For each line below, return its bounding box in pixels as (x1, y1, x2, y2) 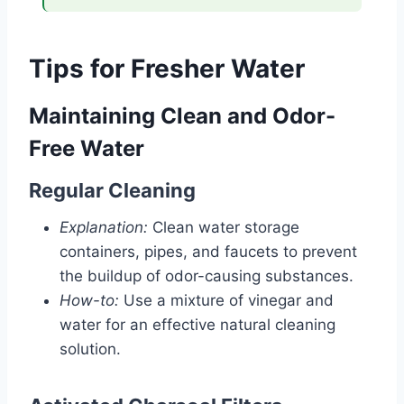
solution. (60, 340, 121, 359)
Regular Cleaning (29, 179, 196, 203)
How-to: (60, 291, 119, 310)
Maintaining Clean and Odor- (29, 103, 335, 130)
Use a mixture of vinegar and (119, 291, 334, 310)
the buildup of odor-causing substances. (60, 267, 353, 286)
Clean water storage (148, 218, 299, 237)
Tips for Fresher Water (29, 53, 305, 85)
